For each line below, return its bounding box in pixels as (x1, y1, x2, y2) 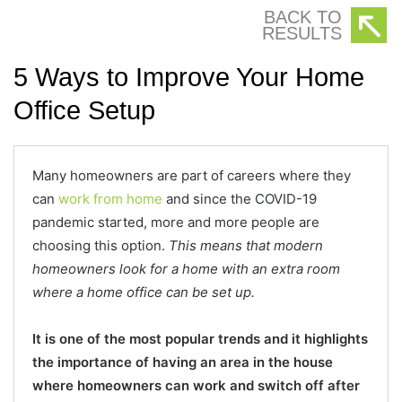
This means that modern (169, 237, 323, 254)
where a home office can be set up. (32, 284, 255, 301)
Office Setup (13, 96, 155, 125)
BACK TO (264, 7, 342, 27)
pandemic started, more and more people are (32, 214, 319, 231)
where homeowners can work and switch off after (32, 377, 360, 394)
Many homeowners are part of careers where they (32, 167, 351, 184)
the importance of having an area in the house (32, 354, 333, 371)
